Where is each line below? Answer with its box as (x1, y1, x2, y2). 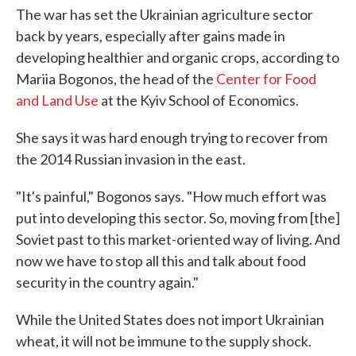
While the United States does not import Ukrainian (16, 311, 324, 328)
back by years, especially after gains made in (16, 27, 285, 44)
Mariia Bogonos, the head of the (16, 70, 216, 87)
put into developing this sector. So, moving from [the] (16, 209, 340, 226)
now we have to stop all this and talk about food (16, 252, 306, 269)
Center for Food (216, 70, 316, 87)
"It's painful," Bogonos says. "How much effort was (16, 188, 327, 205)
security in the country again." (16, 273, 199, 291)
